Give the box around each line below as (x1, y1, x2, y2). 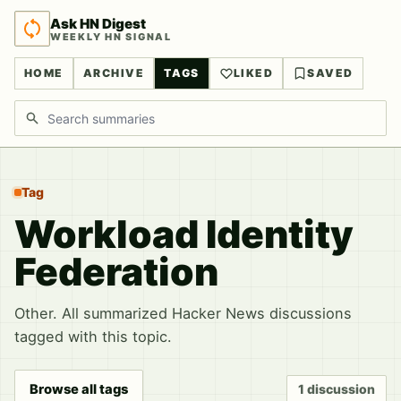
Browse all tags (30, 380, 128, 397)
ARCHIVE (82, 66, 145, 80)
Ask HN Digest (50, 14, 146, 32)
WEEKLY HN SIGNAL (50, 30, 172, 43)
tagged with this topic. (14, 328, 172, 346)
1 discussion (298, 380, 375, 397)
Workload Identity (14, 211, 354, 257)
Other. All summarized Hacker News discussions (14, 304, 352, 322)
